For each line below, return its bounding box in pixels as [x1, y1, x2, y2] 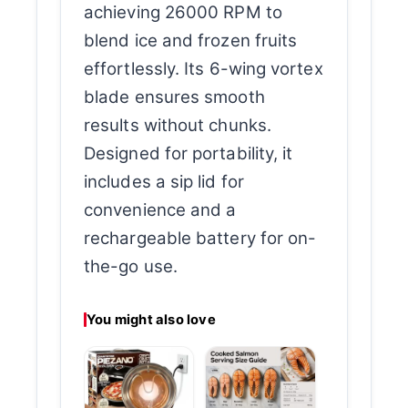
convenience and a [84, 199, 237, 221]
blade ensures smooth [84, 87, 265, 108]
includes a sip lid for [84, 171, 244, 193]
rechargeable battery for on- [84, 228, 317, 250]
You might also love [87, 311, 216, 328]
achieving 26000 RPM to [84, 2, 282, 24]
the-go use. [84, 256, 178, 278]
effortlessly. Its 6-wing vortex [84, 58, 323, 80]
